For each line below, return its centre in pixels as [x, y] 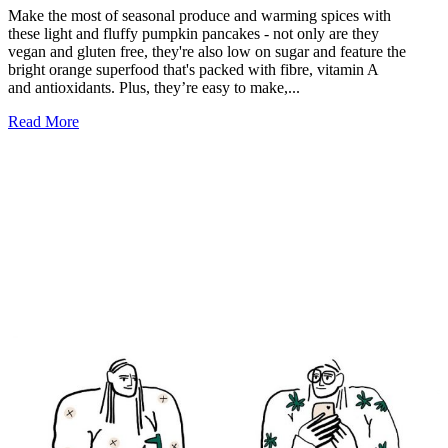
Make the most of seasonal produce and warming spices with [199, 16]
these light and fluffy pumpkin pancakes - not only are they [193, 34]
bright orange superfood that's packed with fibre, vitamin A [193, 70]
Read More [43, 122]
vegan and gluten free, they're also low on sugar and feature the [207, 52]
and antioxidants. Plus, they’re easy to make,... [154, 88]
